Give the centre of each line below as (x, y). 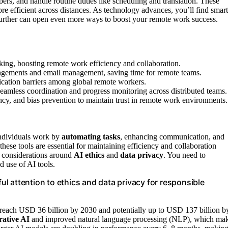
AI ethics (89, 155)
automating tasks (91, 136)
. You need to (184, 155)
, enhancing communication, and (172, 136)
